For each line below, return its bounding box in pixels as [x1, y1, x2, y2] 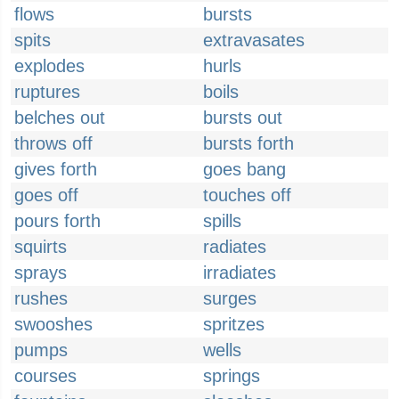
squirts [14, 237, 67, 256]
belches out [14, 108, 105, 127]
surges [203, 289, 256, 308]
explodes [14, 56, 85, 76]
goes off [14, 185, 78, 205]
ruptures [14, 82, 80, 102]
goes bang [203, 159, 286, 179]
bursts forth [203, 134, 294, 153]
